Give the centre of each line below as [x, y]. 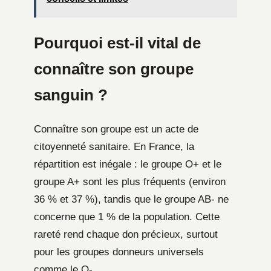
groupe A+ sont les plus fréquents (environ [130, 182]
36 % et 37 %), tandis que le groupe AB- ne [131, 200]
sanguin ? [71, 95]
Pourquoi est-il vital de [117, 43]
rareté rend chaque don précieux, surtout [126, 235]
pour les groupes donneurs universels [119, 252]
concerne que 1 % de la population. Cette [127, 217]
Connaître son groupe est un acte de [116, 129]
